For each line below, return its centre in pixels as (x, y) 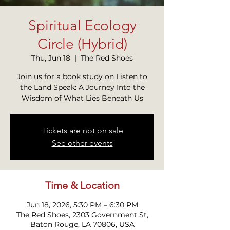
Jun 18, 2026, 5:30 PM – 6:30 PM (82, 205)
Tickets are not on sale (82, 130)
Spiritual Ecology (82, 25)
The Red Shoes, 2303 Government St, (82, 214)
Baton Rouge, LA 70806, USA (82, 224)
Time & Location (82, 185)
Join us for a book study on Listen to (82, 76)
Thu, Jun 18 (51, 58)
